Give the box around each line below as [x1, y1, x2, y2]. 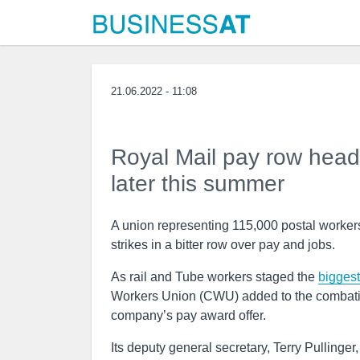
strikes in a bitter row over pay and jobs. [111, 238, 335, 252]
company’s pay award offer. [111, 309, 266, 322]
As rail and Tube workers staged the [111, 270, 318, 284]
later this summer [111, 171, 284, 196]
